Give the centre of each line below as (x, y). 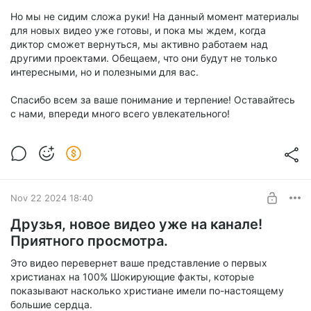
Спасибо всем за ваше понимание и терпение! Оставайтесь (153, 100)
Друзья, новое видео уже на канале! (136, 225)
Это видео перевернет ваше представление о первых (139, 263)
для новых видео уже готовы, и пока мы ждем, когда (138, 31)
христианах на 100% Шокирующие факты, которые (132, 277)
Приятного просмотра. (89, 241)
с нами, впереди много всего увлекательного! (120, 114)
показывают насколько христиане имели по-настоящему (147, 291)
